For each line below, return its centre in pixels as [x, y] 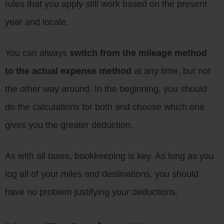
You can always [37, 53]
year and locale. [37, 22]
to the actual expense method [68, 71]
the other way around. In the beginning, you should [106, 89]
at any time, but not [171, 71]
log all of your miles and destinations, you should [102, 174]
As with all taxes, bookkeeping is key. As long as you [109, 156]
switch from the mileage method [138, 53]
